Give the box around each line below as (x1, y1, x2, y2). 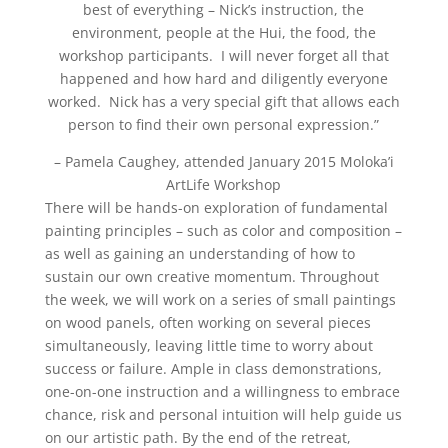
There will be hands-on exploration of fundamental (44, 198, 388, 218)
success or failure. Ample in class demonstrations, (44, 359, 382, 379)
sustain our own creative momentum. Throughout (44, 267, 379, 287)
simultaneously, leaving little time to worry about (44, 336, 373, 356)
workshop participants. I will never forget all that (58, 46, 389, 66)
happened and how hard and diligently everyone (59, 69, 388, 89)
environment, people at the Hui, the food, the (71, 23, 376, 43)
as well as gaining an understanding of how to (44, 244, 355, 264)
